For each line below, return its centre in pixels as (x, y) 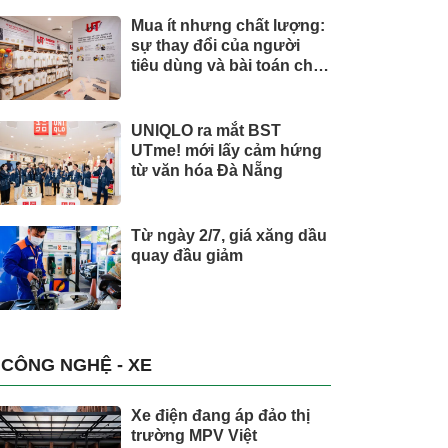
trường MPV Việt (194, 435)
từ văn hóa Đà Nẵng (207, 170)
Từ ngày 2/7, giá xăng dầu (229, 235)
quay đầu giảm (187, 255)
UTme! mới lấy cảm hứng (226, 150)
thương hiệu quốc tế (209, 85)
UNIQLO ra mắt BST (206, 130)
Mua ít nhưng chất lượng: (228, 25)
